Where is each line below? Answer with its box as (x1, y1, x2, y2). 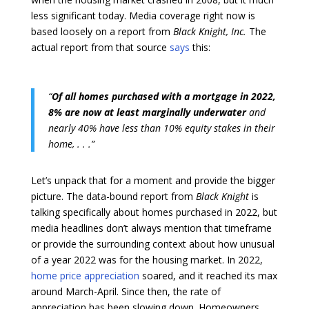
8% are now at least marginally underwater (48, 105, 246, 119)
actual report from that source (30, 40, 170, 54)
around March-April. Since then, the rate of (30, 284, 221, 298)
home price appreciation (30, 268, 139, 282)
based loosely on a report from (30, 24, 173, 38)
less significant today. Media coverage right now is (30, 8, 255, 22)
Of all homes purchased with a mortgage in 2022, (51, 89, 276, 103)
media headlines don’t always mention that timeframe (30, 221, 272, 235)
